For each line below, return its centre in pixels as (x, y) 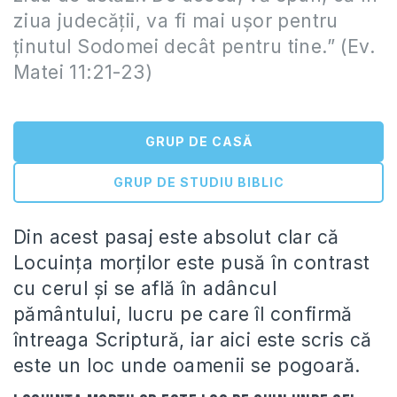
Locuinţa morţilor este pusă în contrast (192, 263)
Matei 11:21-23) (83, 72)
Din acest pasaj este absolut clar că (176, 237)
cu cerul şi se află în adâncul (145, 288)
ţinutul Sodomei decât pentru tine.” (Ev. (194, 47)
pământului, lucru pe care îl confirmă (183, 314)
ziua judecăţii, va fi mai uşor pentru (176, 21)
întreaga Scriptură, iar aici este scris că (193, 340)
